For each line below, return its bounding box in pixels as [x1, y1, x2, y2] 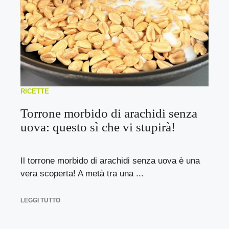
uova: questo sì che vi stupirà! [20, 120, 175, 134]
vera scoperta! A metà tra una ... [20, 169, 144, 178]
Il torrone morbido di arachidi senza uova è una [20, 156, 200, 166]
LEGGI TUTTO [20, 196, 60, 204]
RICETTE [20, 87, 49, 95]
